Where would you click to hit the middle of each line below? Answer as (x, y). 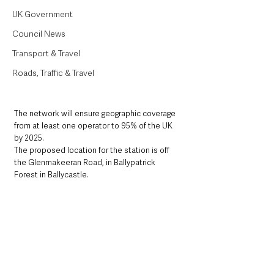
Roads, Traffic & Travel (53, 73)
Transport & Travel (46, 53)
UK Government (43, 14)
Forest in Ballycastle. (51, 175)
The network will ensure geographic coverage (96, 114)
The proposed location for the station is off (93, 150)
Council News (39, 34)
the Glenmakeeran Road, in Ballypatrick (86, 163)
